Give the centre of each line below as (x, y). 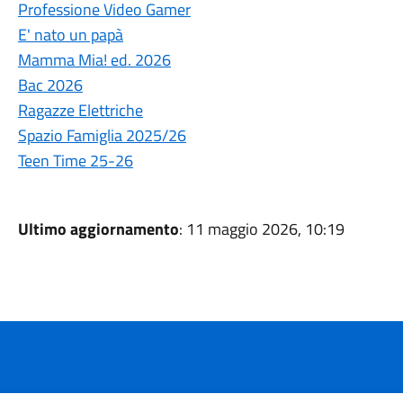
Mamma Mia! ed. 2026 (94, 60)
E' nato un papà (70, 35)
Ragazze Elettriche (80, 110)
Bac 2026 (50, 85)
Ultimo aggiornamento (98, 229)
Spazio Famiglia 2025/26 (102, 135)
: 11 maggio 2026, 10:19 (261, 229)
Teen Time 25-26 (75, 161)
